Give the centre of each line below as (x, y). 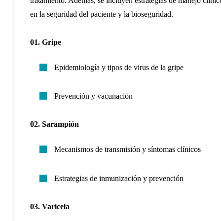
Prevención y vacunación (93, 96)
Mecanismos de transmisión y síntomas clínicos (127, 149)
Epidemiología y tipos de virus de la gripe (119, 67)
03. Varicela (50, 206)
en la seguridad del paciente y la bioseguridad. (101, 14)
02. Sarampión (54, 124)
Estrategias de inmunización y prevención (119, 178)
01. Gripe (45, 42)
